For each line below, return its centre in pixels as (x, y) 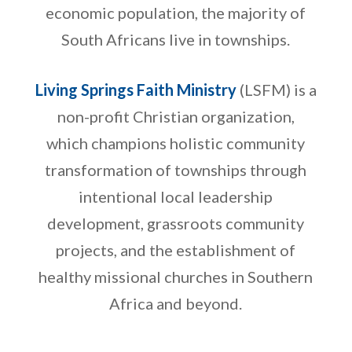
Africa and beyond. (176, 303)
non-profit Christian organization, (176, 116)
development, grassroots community (176, 223)
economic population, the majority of (176, 12)
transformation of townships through (176, 169)
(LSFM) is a (276, 89)
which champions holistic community (176, 143)
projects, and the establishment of (176, 249)
